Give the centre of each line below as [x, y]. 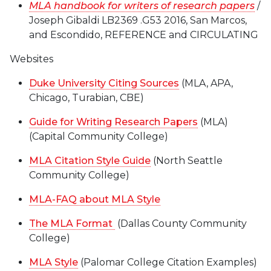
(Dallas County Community [181, 224]
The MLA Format [72, 224]
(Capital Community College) [99, 137]
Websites [31, 59]
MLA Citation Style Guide [90, 161]
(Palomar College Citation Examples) [168, 263]
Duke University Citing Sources [104, 83]
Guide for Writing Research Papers [113, 122]
